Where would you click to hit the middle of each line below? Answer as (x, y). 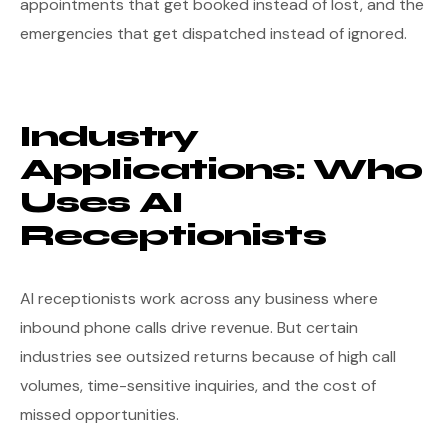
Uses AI (101, 202)
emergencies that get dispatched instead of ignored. (213, 33)
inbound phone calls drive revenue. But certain (189, 327)
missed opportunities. (99, 414)
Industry (109, 136)
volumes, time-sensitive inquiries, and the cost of (198, 385)
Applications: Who (221, 169)
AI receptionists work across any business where (199, 298)
